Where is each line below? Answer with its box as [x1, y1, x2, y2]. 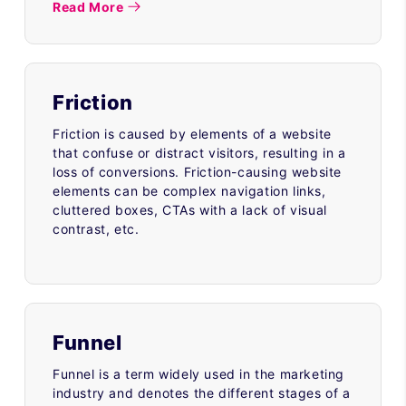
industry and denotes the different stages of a [53, 384, 351, 401]
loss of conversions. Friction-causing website [53, 163, 343, 179]
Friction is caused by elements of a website [53, 125, 332, 141]
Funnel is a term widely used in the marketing [53, 365, 345, 382]
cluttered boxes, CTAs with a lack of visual [53, 201, 327, 217]
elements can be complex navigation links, [53, 182, 326, 198]
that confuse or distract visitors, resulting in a [53, 144, 346, 160]
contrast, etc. [53, 220, 140, 237]
